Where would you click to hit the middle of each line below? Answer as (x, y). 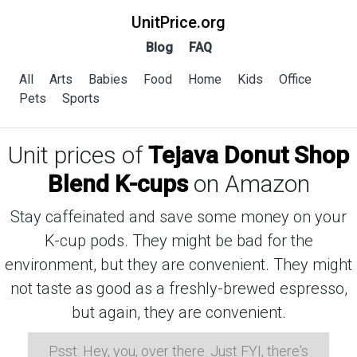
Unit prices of (78, 155)
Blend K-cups (118, 184)
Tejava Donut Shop (249, 155)
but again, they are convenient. (178, 312)
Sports (81, 98)
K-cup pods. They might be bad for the (178, 241)
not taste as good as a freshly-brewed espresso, (178, 288)
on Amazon (249, 184)
